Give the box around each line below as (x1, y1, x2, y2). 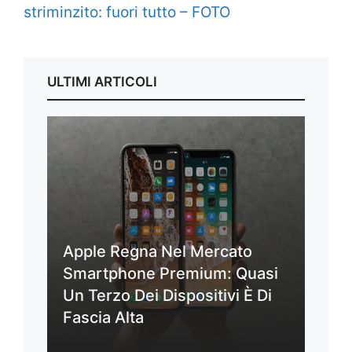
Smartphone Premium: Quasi (63, 263, 278, 283)
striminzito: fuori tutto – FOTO (24, 2, 230, 21)
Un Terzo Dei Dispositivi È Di (63, 285, 272, 305)
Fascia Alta (63, 307, 144, 327)
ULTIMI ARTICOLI (47, 73, 157, 90)
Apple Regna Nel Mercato (63, 241, 252, 261)
